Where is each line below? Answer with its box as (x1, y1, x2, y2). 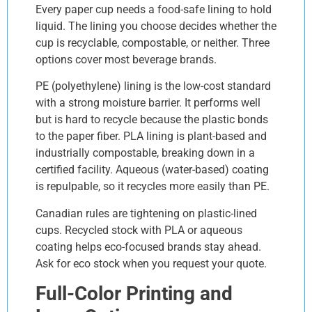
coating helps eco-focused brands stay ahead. (36, 240, 261, 253)
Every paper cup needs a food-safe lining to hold (36, 3, 272, 17)
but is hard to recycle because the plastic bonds (36, 113, 268, 127)
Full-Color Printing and (36, 282, 233, 306)
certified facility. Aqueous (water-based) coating (36, 163, 269, 177)
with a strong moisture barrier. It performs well (36, 96, 260, 110)
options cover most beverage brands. (36, 53, 217, 67)
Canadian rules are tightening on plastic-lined (36, 206, 257, 220)
